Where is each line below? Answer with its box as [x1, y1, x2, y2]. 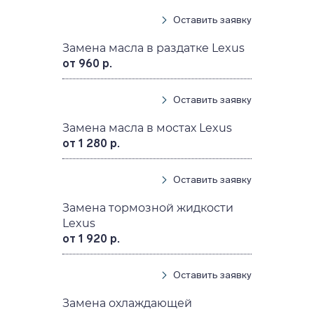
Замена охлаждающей [62, 296, 193, 310]
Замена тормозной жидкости [62, 201, 234, 215]
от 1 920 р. [62, 232, 121, 246]
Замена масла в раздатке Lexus [62, 41, 245, 55]
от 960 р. [62, 57, 113, 71]
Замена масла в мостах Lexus [62, 121, 233, 135]
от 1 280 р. [62, 137, 121, 151]
